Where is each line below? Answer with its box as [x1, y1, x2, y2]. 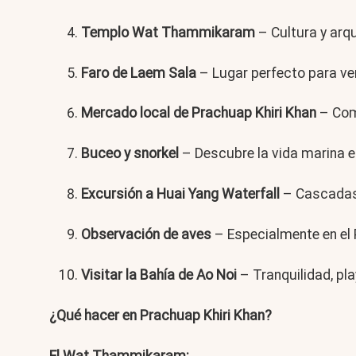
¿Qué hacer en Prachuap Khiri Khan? [49, 307, 272, 323]
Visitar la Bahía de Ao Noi [81, 266, 237, 283]
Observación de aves [81, 226, 211, 243]
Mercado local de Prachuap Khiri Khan [81, 105, 316, 122]
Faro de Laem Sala [81, 64, 196, 81]
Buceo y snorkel [81, 145, 179, 162]
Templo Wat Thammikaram [81, 24, 255, 41]
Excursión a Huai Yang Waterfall [81, 186, 280, 203]
